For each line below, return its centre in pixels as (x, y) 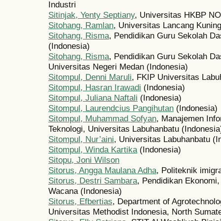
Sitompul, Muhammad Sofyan (102, 119)
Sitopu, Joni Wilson (84, 160)
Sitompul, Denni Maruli (90, 77)
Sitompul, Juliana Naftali (93, 98)
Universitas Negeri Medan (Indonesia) (118, 67)
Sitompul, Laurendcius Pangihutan (111, 108)
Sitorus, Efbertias (80, 202)
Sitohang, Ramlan (81, 25)
